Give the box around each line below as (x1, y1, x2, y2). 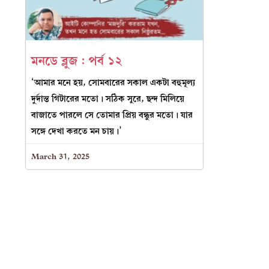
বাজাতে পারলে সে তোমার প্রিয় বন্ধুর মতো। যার (31, 108, 193, 122)
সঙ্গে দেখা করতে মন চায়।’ (31, 124, 122, 139)
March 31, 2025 (31, 150, 89, 164)
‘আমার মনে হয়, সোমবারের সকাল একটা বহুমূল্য (31, 76, 195, 90)
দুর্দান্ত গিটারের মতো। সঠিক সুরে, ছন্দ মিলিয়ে (31, 92, 184, 106)
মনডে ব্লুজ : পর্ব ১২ (31, 51, 122, 71)
